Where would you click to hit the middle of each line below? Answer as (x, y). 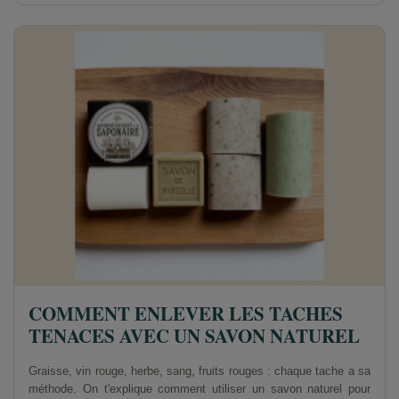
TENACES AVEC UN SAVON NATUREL (194, 336)
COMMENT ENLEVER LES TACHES (186, 314)
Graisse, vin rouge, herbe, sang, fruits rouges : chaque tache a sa (199, 371)
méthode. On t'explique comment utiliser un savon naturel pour (199, 389)
